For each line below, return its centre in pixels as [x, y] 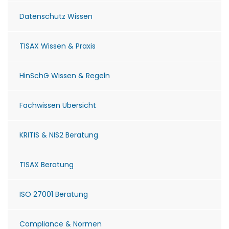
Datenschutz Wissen [56, 16]
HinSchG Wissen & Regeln [65, 75]
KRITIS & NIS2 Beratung [59, 135]
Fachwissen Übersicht [58, 105]
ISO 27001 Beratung [54, 194]
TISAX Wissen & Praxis [58, 46]
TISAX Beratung [47, 164]
